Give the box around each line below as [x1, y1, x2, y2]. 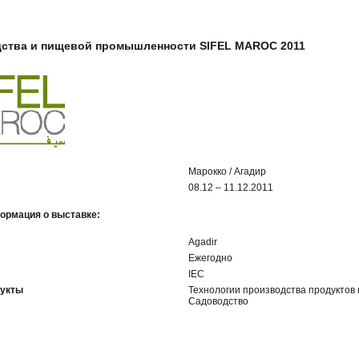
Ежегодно [188, 252, 232, 264]
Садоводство [188, 296, 248, 307]
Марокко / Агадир [188, 166, 266, 177]
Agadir [188, 236, 217, 248]
